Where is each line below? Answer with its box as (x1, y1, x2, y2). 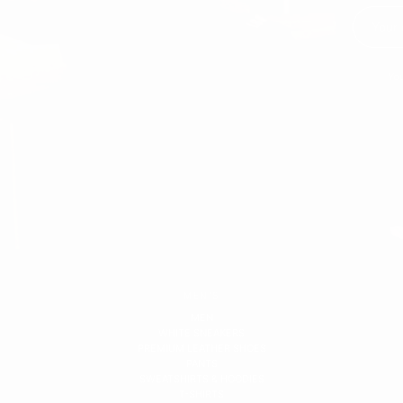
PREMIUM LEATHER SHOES (137, 342, 266, 355)
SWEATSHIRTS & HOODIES (139, 372, 264, 386)
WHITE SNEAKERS (158, 327, 245, 340)
